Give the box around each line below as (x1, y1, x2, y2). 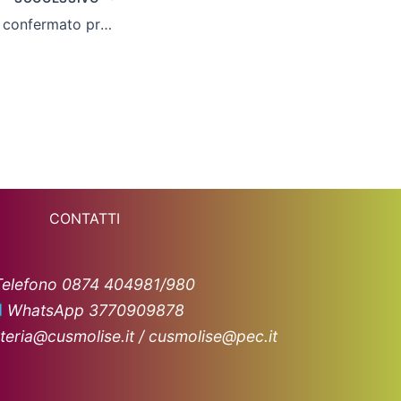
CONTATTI (49, 209, 120, 227)
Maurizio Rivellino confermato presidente (100, 14, 112, 33)
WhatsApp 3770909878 (3, 300, 185, 320)
